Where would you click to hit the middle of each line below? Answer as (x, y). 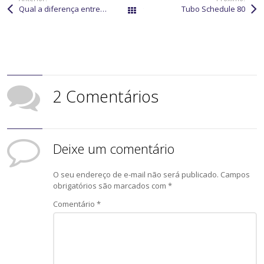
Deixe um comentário (114, 148)
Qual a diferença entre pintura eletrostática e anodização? (104, 9)
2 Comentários (106, 96)
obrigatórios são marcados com (111, 185)
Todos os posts (171, 10)
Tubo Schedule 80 (213, 9)
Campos (235, 174)
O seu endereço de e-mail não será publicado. (136, 174)
